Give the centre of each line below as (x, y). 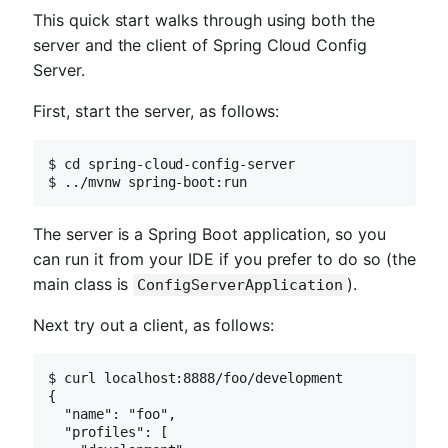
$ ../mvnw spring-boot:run (148, 181)
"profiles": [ (108, 432)
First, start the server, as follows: (156, 110)
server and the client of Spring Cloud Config (200, 44)
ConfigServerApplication (240, 285)
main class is (83, 284)
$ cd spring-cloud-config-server (171, 163)
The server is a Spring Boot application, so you (209, 234)
